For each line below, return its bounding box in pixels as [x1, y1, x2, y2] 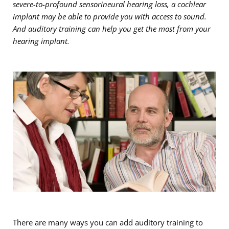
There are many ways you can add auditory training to [13, 217, 203, 228]
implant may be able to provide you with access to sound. [13, 11, 207, 21]
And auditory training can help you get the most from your [13, 24, 211, 34]
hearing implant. [13, 36, 70, 46]
